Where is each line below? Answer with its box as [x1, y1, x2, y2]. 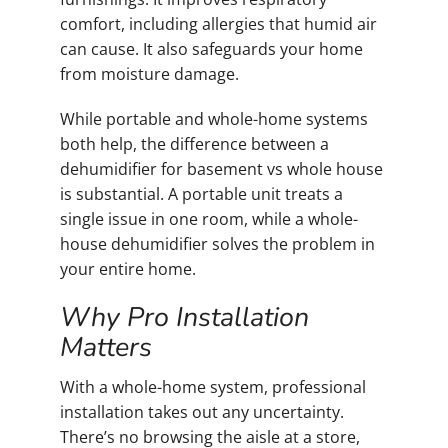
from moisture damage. [60, 62, 239, 85]
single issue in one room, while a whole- [60, 207, 358, 230]
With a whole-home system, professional [60, 376, 366, 399]
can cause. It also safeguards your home [60, 37, 363, 60]
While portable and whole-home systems [60, 107, 368, 130]
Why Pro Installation [60, 298, 309, 335]
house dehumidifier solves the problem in [60, 232, 375, 255]
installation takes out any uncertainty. [60, 401, 344, 424]
